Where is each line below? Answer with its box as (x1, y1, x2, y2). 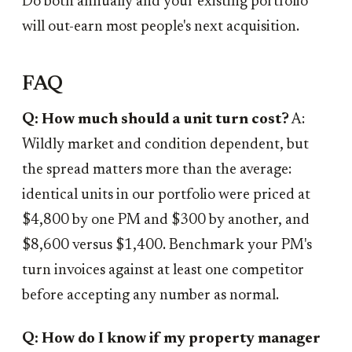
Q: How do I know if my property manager (22, 332, 321, 347)
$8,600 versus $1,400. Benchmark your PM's (22, 237, 312, 253)
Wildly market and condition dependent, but (22, 137, 309, 152)
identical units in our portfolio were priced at (22, 187, 310, 203)
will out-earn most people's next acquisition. (22, 20, 299, 35)
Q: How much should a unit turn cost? (22, 112, 289, 127)
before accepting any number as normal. (22, 288, 279, 303)
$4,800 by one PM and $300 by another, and (22, 212, 310, 228)
